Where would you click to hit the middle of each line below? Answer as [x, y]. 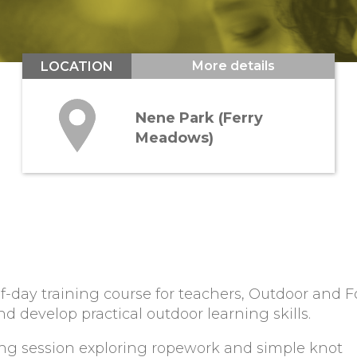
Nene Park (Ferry [200, 118]
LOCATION [77, 66]
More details [233, 66]
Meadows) [175, 137]
